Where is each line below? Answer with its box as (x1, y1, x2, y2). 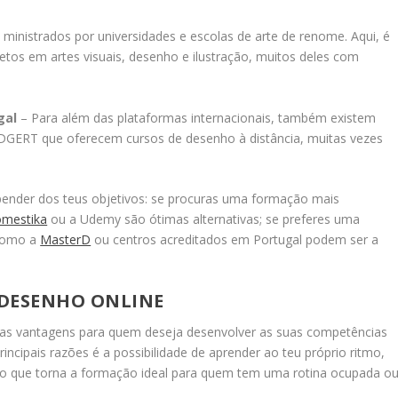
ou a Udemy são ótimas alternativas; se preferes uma (47, 210, 361, 227)
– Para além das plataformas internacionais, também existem (17, 108, 377, 126)
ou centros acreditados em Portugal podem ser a (91, 230, 379, 248)
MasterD (40, 230, 92, 248)
